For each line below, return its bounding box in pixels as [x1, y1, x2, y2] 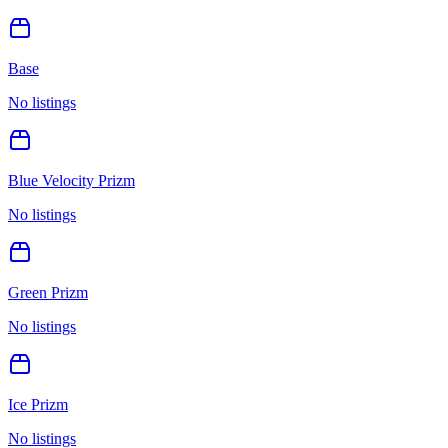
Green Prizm [8, 283, 88, 301]
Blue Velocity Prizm [8, 171, 135, 189]
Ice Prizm [8, 395, 68, 413]
